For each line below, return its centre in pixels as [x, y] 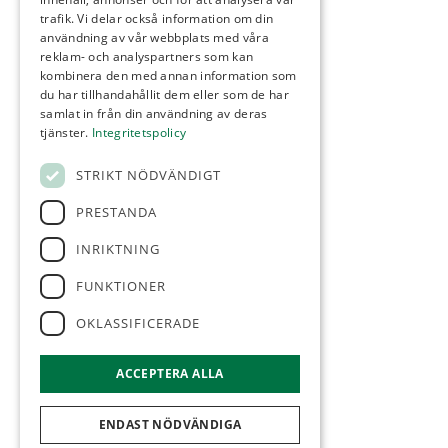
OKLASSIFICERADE [138, 323]
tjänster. [66, 132]
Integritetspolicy [139, 132]
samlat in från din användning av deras [154, 113]
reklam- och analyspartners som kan [147, 56]
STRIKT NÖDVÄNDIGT [148, 175]
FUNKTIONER [121, 286]
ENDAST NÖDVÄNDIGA [170, 424]
